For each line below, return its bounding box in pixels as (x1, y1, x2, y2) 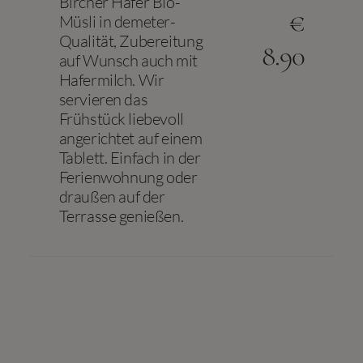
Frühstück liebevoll (58, 109, 184, 129)
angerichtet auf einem (58, 128, 203, 148)
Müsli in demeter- (58, 11, 176, 32)
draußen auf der (58, 186, 165, 207)
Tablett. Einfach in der (58, 147, 201, 168)
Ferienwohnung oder (58, 167, 198, 187)
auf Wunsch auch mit (58, 50, 198, 70)
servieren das (58, 89, 148, 109)
